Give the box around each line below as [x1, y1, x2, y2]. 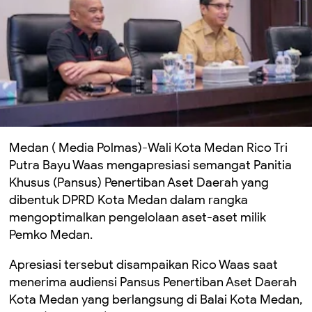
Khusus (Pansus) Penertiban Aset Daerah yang [9, 174, 269, 190]
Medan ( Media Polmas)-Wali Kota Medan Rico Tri [9, 139, 288, 155]
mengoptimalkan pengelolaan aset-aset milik [9, 209, 266, 225]
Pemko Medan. [9, 226, 93, 242]
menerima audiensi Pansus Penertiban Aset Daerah [9, 274, 297, 290]
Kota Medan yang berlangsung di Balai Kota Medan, [9, 291, 302, 307]
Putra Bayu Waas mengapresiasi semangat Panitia [9, 157, 292, 173]
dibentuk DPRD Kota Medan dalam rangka [9, 192, 248, 208]
